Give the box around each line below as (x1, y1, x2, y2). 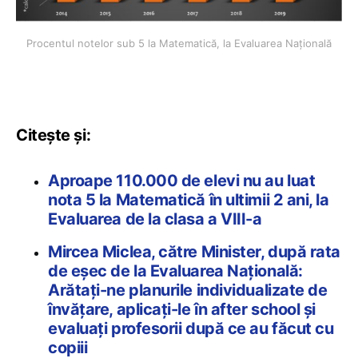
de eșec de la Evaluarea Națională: (48, 261, 303, 281)
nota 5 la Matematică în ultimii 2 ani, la (48, 190, 329, 210)
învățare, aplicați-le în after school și (48, 300, 316, 320)
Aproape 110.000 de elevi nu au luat (48, 171, 316, 191)
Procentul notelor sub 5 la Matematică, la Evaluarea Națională (26, 37, 332, 50)
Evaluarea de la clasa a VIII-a (48, 209, 262, 229)
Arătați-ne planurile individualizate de (48, 280, 328, 300)
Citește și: (16, 125, 91, 145)
